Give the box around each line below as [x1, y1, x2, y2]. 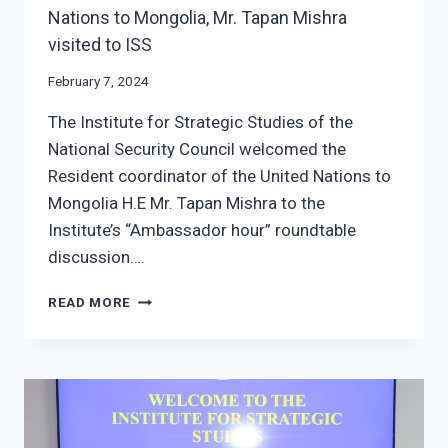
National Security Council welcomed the [48, 139, 346, 160]
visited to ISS [48, 33, 152, 55]
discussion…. [48, 247, 145, 268]
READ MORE [48, 294, 132, 311]
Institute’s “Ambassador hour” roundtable [48, 220, 356, 241]
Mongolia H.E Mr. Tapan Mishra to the [48, 193, 325, 214]
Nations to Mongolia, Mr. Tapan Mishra [48, 6, 347, 28]
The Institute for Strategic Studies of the [48, 112, 353, 133]
